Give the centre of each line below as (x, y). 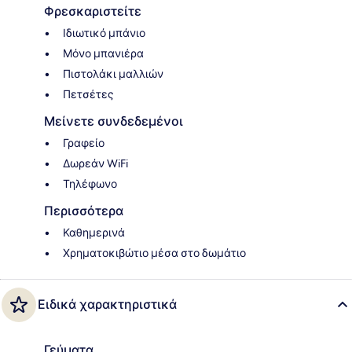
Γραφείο (84, 143)
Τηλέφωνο (90, 184)
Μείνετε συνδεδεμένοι (114, 122)
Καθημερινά (94, 233)
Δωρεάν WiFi (95, 164)
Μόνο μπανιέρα (103, 54)
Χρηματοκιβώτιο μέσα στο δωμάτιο (154, 253)
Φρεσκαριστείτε (93, 12)
